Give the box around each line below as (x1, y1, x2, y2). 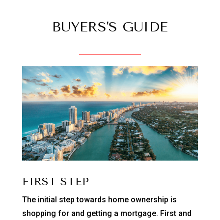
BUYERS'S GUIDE (52, 19, 168, 35)
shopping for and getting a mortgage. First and (22, 209, 192, 219)
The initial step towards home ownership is (22, 195, 177, 205)
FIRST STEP (22, 175, 89, 189)
